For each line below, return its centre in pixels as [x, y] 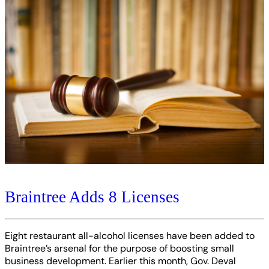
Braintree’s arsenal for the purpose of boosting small [119, 248]
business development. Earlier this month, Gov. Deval [120, 261]
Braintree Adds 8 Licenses [92, 197]
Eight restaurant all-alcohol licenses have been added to [130, 235]
